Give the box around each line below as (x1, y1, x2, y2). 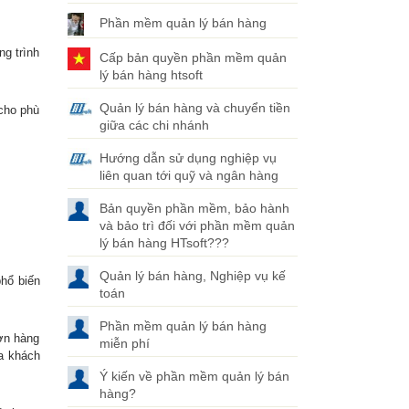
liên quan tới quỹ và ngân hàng (99, 168, 278, 183)
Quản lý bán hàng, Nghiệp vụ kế (99, 268, 286, 283)
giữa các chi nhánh (99, 118, 209, 132)
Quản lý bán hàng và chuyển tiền (99, 100, 290, 115)
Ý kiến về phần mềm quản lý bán (99, 369, 289, 383)
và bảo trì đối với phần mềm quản (99, 218, 295, 233)
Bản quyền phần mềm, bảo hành (99, 201, 289, 215)
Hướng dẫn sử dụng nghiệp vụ (99, 151, 277, 165)
